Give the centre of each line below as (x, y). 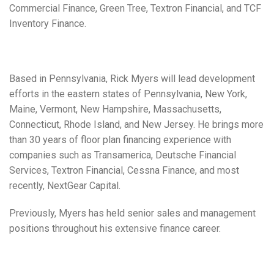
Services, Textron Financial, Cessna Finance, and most (124, 170)
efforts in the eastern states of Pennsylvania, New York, (128, 94)
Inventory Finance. (48, 24)
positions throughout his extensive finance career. (115, 228)
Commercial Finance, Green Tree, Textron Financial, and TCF (135, 8)
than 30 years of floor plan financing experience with (120, 140)
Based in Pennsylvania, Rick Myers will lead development (132, 79)
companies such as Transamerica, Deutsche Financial (123, 155)
